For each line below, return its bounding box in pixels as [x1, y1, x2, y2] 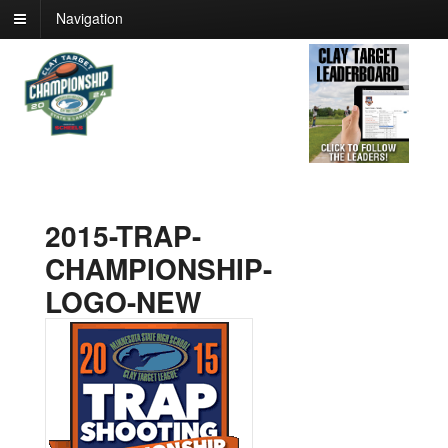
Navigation [56, 8, 123, 29]
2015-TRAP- [45, 215, 201, 257]
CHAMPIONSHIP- [45, 248, 272, 290]
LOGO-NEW [45, 281, 201, 323]
